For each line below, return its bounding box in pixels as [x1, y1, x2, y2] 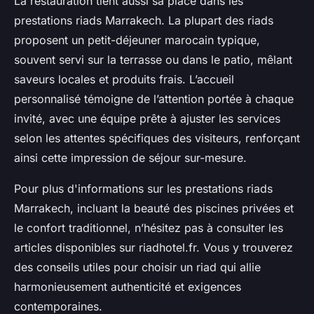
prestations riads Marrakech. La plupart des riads [14, 13, 273, 28]
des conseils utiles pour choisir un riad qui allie [14, 260, 261, 275]
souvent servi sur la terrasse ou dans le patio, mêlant [14, 53, 292, 67]
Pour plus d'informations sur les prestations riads [14, 182, 273, 196]
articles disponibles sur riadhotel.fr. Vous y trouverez [14, 240, 293, 255]
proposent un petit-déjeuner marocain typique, [14, 33, 260, 48]
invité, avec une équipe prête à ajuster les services [14, 111, 280, 126]
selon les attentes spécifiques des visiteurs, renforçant [14, 131, 300, 146]
